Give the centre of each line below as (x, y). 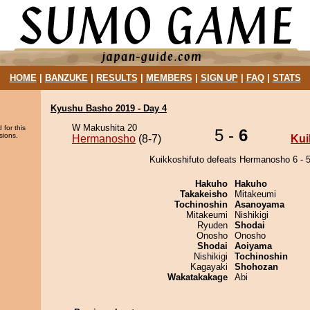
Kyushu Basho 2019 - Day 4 (109, 108)
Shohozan (256, 267)
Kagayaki (209, 267)
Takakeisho (204, 194)
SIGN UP (219, 78)
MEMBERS (169, 78)
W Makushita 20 (104, 128)
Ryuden (212, 225)
